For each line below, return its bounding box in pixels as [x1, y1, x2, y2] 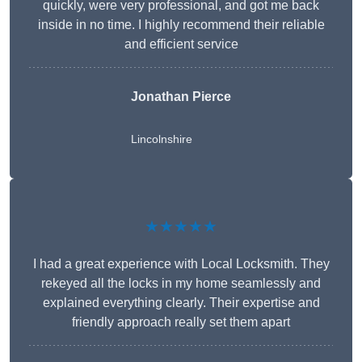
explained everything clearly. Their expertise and [42, 296, 320, 310]
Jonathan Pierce [131, 90, 231, 104]
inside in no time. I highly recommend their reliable [37, 18, 325, 32]
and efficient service [124, 37, 238, 52]
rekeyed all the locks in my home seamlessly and [41, 276, 321, 291]
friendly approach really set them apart [72, 315, 290, 330]
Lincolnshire [131, 133, 192, 146]
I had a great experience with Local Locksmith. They [32, 257, 330, 271]
